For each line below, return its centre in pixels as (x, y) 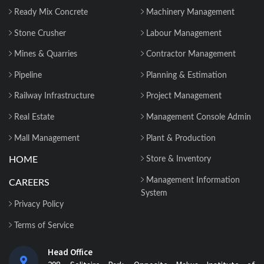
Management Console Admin (197, 117)
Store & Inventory (177, 159)
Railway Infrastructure (53, 96)
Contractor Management (190, 55)
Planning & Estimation (185, 75)
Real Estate (33, 117)
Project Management (183, 96)
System (154, 193)
